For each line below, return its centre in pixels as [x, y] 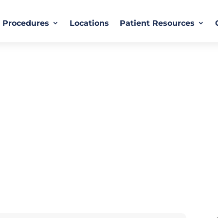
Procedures [26, 23]
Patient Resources [157, 23]
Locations [90, 23]
